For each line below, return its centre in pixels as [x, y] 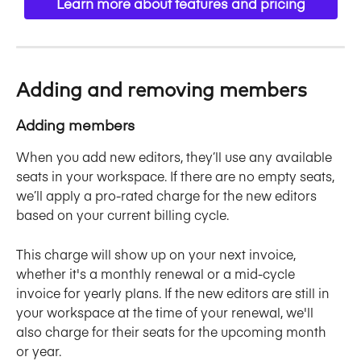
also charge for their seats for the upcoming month [173, 331]
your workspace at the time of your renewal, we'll [166, 311]
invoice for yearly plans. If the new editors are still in [174, 292]
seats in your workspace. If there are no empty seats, [177, 176]
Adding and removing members [162, 91]
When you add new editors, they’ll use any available [176, 157]
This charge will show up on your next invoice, [158, 253]
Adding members [75, 125]
